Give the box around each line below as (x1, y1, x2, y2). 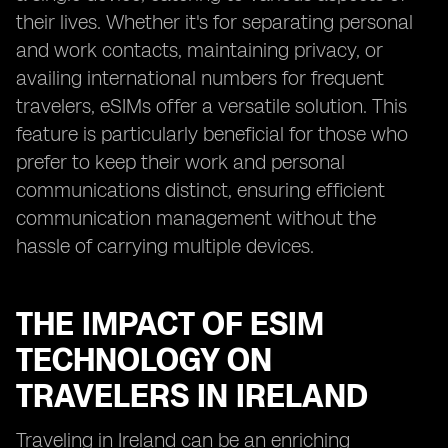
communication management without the (16, 206, 376, 230)
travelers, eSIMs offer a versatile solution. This (16, 94, 407, 118)
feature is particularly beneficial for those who (16, 122, 408, 146)
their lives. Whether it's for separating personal (16, 10, 413, 34)
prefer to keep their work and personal (16, 150, 345, 174)
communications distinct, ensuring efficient (16, 178, 385, 202)
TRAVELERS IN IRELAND (16, 377, 368, 415)
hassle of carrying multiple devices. (16, 234, 314, 258)
